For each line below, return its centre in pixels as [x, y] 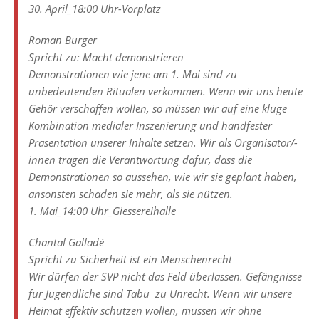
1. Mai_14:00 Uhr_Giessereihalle [102, 210]
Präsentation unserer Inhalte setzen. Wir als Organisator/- [163, 142]
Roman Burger [63, 40]
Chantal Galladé [66, 242]
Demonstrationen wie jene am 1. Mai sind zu [133, 74]
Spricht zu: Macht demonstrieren [106, 57]
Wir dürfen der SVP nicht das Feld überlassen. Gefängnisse [165, 276]
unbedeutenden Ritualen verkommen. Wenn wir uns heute [166, 91]
